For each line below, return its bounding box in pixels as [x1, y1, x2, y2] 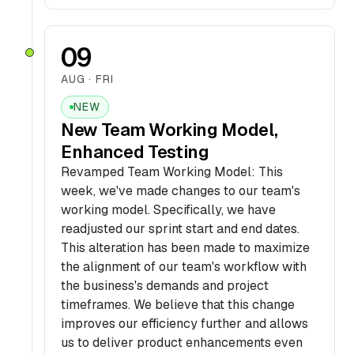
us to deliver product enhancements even [61, 334, 303, 351]
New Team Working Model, [61, 119, 278, 141]
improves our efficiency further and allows [61, 315, 308, 332]
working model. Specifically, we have [61, 201, 276, 218]
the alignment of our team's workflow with [61, 258, 307, 275]
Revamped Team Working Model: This [61, 164, 283, 180]
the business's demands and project [61, 277, 269, 294]
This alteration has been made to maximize [61, 239, 310, 256]
